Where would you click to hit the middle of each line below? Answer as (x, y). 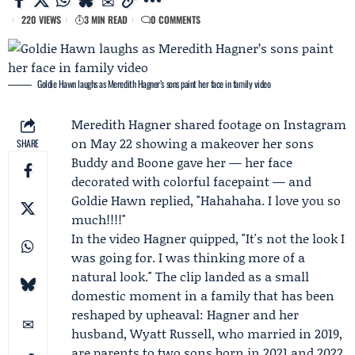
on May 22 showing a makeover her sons (193, 143)
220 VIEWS (41, 19)
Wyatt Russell (171, 333)
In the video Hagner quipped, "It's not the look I (208, 238)
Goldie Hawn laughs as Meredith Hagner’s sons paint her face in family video (154, 84)
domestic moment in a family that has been (203, 295)
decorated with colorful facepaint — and (191, 181)
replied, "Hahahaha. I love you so (244, 200)
